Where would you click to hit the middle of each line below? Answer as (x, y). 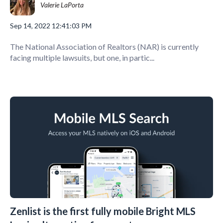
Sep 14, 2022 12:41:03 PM (51, 25)
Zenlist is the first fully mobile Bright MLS (103, 211)
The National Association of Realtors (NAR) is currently (104, 47)
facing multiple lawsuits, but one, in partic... (82, 58)
